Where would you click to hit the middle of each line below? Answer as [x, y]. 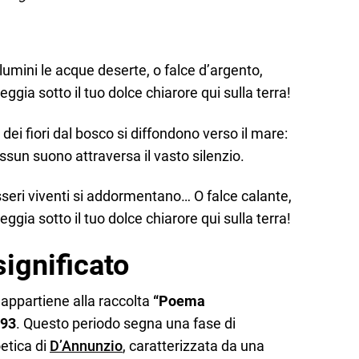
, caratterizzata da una [194, 345]
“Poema [179, 301]
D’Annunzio [86, 345]
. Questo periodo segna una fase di [126, 323]
